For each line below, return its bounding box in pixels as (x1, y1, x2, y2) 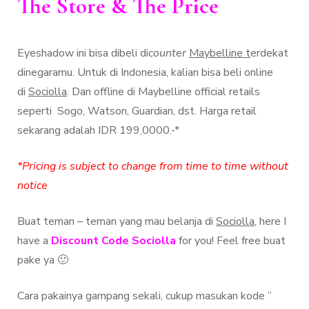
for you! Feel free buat (176, 233, 286, 249)
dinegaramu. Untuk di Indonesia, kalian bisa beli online (17, 65, 273, 81)
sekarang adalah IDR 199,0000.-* (17, 123, 179, 139)
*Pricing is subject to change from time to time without (17, 159, 288, 175)
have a (17, 233, 51, 249)
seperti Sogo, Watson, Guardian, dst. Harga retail (17, 103, 257, 119)
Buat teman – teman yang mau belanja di (17, 214, 216, 230)
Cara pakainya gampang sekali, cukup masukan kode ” (17, 288, 272, 304)
